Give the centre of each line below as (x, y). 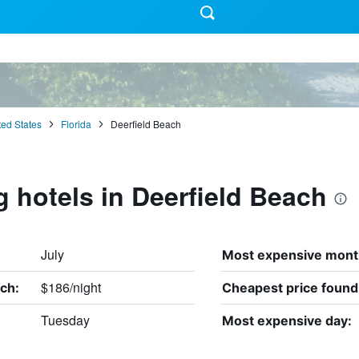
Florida (76, 123)
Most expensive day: (286, 320)
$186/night (71, 287)
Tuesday (65, 320)
